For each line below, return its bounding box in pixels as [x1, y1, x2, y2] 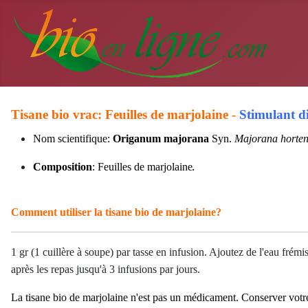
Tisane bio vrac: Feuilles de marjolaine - [11, 107, 239, 122]
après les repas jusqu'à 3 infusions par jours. [11, 263, 200, 275]
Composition [33, 161, 92, 173]
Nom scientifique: [33, 133, 113, 144]
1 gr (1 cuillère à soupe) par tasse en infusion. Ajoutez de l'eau [11, 246, 282, 258]
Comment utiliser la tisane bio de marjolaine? [11, 206, 221, 218]
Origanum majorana [113, 133, 209, 144]
